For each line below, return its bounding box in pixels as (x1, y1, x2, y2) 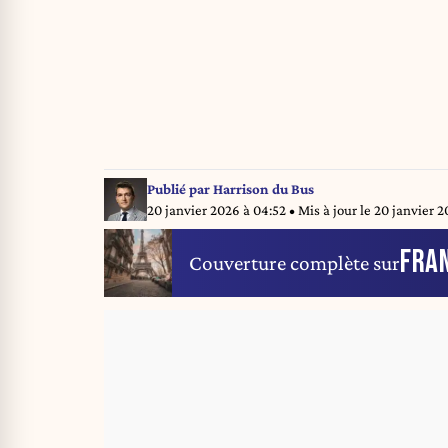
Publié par (146, 180, 213, 197)
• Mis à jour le (288, 201, 374, 218)
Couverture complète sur (189, 250, 400, 275)
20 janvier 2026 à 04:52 (146, 201, 289, 218)
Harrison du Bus (212, 180, 314, 197)
